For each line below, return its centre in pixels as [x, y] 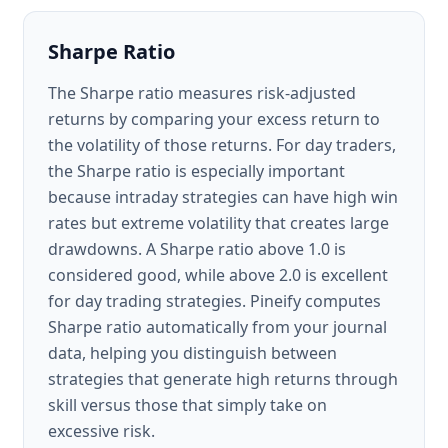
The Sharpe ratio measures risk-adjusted [202, 93]
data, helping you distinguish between [192, 353]
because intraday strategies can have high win [223, 197]
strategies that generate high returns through [223, 379]
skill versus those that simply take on [187, 405]
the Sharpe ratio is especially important [196, 171]
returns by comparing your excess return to [214, 119]
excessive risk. [101, 431]
